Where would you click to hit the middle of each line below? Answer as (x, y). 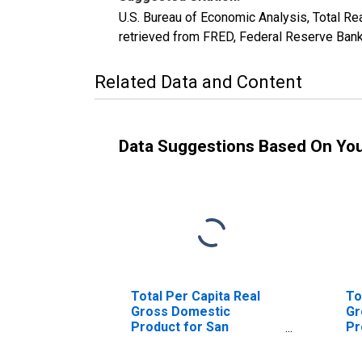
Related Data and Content (198, 82)
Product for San (180, 326)
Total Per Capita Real (196, 296)
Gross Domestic (181, 311)
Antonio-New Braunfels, (204, 342)
